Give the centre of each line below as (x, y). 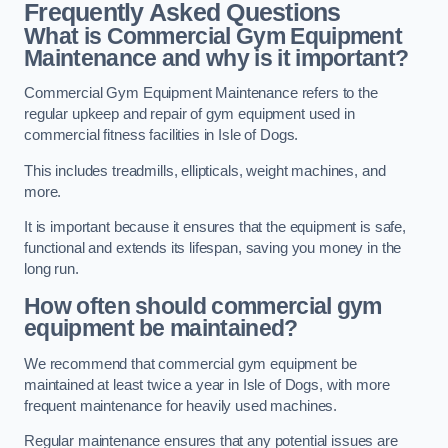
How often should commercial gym (203, 306)
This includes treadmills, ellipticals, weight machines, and (205, 170)
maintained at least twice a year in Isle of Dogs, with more (207, 384)
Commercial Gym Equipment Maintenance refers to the (201, 93)
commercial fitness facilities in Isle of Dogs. (161, 135)
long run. (51, 269)
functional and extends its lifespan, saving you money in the (213, 248)
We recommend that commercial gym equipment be (190, 363)
